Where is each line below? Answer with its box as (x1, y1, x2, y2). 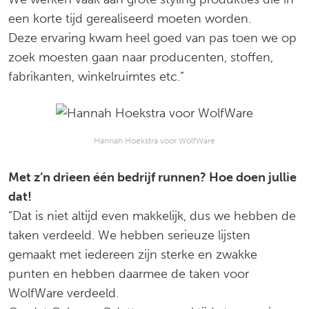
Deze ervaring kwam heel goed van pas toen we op (8, 30, 297, 46)
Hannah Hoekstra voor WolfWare (94, 136, 215, 146)
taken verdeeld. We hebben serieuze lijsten (8, 228, 250, 243)
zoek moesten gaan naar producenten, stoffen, (8, 50, 273, 65)
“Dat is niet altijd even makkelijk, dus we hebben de (8, 208, 296, 223)
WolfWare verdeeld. (8, 286, 119, 301)
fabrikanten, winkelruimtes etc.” (8, 69, 184, 84)
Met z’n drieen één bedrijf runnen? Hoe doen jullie (8, 170, 297, 185)
